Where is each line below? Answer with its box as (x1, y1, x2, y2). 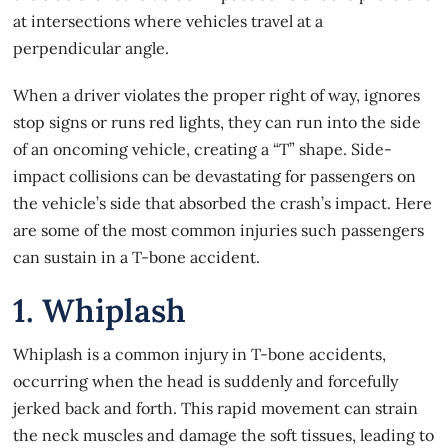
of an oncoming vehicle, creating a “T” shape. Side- (13, 138, 393, 159)
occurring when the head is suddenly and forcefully (13, 370, 399, 391)
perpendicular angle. (13, 37, 170, 58)
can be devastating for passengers (142, 165, 394, 186)
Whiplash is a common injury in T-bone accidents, (13, 343, 387, 364)
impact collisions (13, 165, 143, 186)
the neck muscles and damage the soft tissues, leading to (13, 424, 435, 445)
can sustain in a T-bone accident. (13, 246, 261, 267)
